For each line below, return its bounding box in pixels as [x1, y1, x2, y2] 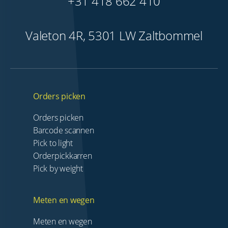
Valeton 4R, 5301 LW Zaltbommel [25, 26, 203, 44]
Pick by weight [33, 162, 83, 174]
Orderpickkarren [33, 150, 92, 161]
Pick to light [33, 137, 73, 149]
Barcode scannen [33, 124, 94, 136]
